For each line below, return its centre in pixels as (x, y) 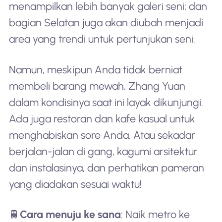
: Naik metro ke (155, 215)
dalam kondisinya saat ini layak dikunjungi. (106, 102)
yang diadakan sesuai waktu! (75, 184)
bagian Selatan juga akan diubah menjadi (106, 23)
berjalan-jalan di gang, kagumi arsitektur (103, 151)
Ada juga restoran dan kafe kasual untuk (102, 118)
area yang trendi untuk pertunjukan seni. (102, 39)
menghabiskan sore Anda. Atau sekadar (102, 135)
